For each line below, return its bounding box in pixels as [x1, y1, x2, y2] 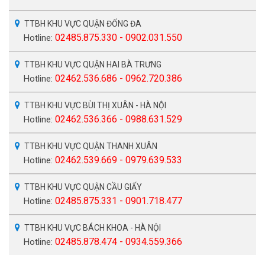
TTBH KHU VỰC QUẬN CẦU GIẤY [24, 182, 142, 192]
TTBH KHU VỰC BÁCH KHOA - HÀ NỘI [24, 222, 161, 232]
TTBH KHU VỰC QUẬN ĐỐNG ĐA [24, 18, 141, 28]
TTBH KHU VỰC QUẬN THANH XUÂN [24, 141, 157, 151]
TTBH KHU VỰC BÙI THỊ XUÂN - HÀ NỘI [24, 100, 166, 110]
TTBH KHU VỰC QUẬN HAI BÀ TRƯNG [24, 59, 161, 69]
